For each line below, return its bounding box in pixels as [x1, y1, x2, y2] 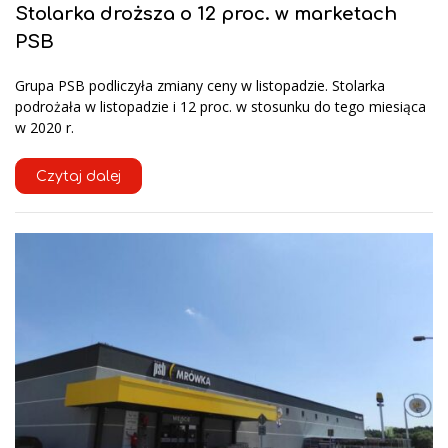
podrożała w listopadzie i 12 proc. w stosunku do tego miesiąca [15, 97, 426, 117]
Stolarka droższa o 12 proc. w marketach [15, 4, 397, 25]
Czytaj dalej [36, 169, 121, 185]
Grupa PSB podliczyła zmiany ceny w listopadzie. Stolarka [15, 76, 385, 96]
